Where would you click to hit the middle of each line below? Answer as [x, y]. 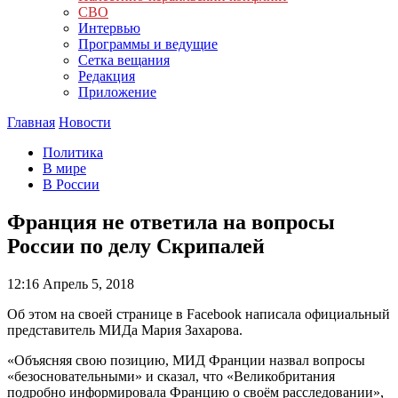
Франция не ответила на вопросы [171, 222]
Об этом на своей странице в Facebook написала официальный [199, 314]
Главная [31, 122]
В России [71, 184]
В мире [64, 168]
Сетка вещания [124, 60]
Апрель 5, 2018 [87, 283]
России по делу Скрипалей [136, 246]
